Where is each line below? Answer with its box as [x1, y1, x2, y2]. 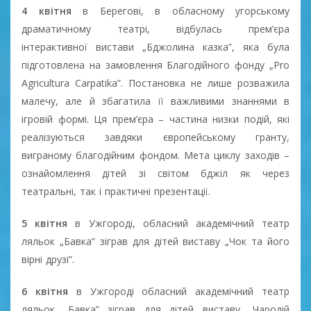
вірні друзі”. [22, 252, 74, 266]
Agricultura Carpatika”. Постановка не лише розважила [22, 76, 289, 90]
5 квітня [22, 216, 76, 230]
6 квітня [22, 284, 76, 298]
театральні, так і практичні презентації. [22, 184, 210, 198]
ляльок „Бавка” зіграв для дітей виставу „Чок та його [22, 234, 289, 248]
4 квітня [22, 3, 83, 17]
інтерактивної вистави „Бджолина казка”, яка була [22, 40, 289, 53]
